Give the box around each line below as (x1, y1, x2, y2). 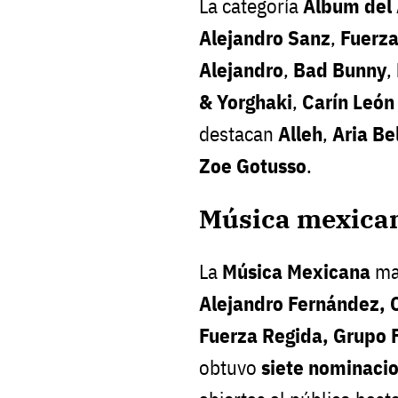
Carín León (302, 88, 394, 115)
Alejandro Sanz (199, 24, 330, 51)
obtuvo (199, 354, 261, 381)
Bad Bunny (293, 56, 386, 83)
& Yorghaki (199, 88, 292, 115)
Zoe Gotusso (199, 152, 306, 179)
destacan (199, 120, 278, 147)
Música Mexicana (222, 259, 370, 285)
